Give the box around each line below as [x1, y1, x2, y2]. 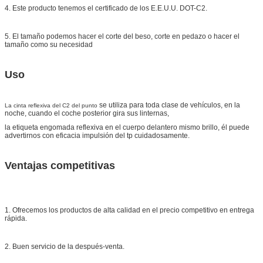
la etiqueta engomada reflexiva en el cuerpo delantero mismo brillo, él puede [5, 123, 249, 131]
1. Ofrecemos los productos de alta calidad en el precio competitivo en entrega [5, 205, 254, 214]
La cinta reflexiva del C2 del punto [5, 102, 97, 109]
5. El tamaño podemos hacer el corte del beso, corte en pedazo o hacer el [5, 32, 240, 41]
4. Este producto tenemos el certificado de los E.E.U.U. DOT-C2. [5, 4, 207, 12]
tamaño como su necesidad [5, 40, 93, 49]
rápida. [5, 214, 27, 222]
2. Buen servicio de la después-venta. [5, 242, 124, 251]
